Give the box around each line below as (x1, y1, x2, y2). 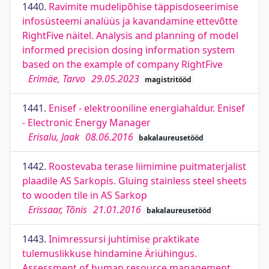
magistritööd (144, 74, 192, 85)
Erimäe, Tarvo (28, 72, 85, 85)
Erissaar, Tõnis (28, 203, 87, 216)
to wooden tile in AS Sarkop (22, 189, 147, 202)
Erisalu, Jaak (28, 130, 79, 144)
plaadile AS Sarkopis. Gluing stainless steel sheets (22, 174, 247, 187)
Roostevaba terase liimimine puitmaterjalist (49, 160, 246, 173)
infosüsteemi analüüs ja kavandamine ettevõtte (22, 14, 238, 28)
